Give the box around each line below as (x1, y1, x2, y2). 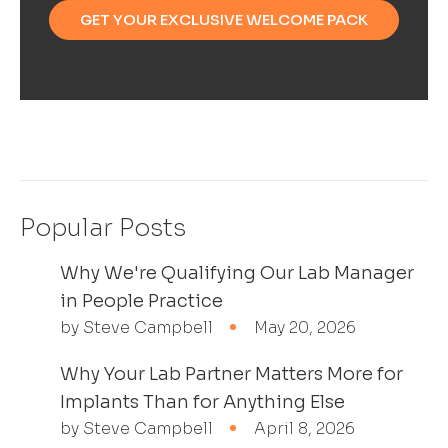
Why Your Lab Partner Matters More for (60, 362, 403, 385)
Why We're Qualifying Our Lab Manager (60, 261, 414, 284)
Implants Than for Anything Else (60, 390, 345, 413)
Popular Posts (20, 212, 186, 243)
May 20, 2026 (254, 316, 356, 338)
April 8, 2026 (254, 417, 355, 439)
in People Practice (60, 289, 223, 312)
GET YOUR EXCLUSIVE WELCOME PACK (80, 9, 368, 29)
